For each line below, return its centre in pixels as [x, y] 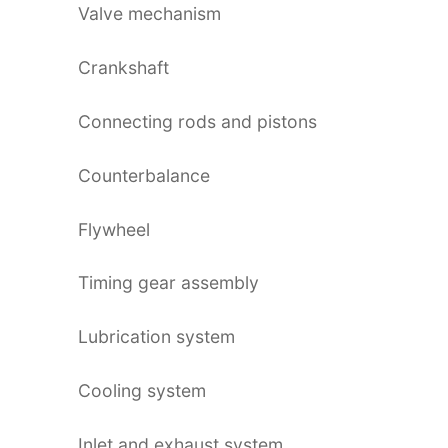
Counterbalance [144, 175]
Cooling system [142, 391]
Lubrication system [156, 337]
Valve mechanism [149, 13]
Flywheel [114, 229]
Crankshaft [123, 67]
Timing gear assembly [168, 283]
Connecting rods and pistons [197, 121]
